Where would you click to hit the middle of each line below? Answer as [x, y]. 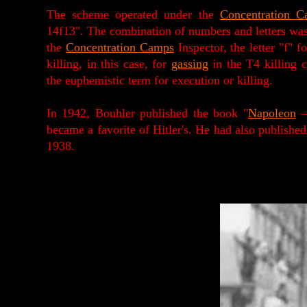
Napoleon [272, 113]
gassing [189, 64]
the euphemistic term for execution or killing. [160, 80]
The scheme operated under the [133, 14]
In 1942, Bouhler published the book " [147, 113]
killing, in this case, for [109, 64]
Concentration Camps [120, 47]
